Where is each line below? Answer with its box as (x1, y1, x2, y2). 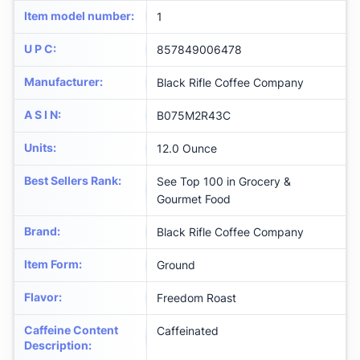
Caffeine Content (24, 323, 118, 337)
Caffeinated (157, 324, 219, 338)
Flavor (24, 290, 59, 305)
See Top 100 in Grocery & (157, 174, 291, 189)
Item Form (24, 257, 79, 272)
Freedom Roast (157, 291, 236, 305)
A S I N (24, 108, 58, 122)
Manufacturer (24, 75, 100, 89)
